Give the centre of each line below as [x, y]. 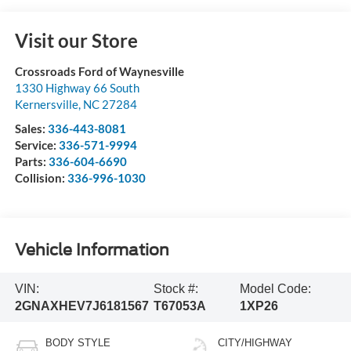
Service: [36, 145]
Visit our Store [76, 41]
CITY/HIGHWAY [255, 343]
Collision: [41, 178]
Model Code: [275, 288]
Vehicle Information [92, 250]
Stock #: [175, 288]
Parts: [31, 162]
